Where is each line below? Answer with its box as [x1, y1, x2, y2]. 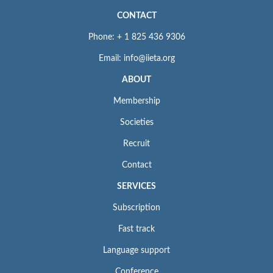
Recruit [123, 139, 150, 148]
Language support [103, 246, 170, 255]
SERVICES [117, 182, 156, 191]
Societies [119, 118, 154, 127]
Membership [113, 96, 160, 105]
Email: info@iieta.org [98, 54, 175, 63]
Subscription [113, 203, 160, 212]
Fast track [118, 224, 155, 233]
